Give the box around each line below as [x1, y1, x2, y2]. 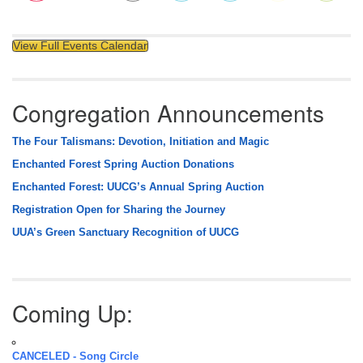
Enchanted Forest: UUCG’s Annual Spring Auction [12, 181, 264, 193]
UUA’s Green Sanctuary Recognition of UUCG [12, 226, 239, 238]
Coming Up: [12, 296, 133, 329]
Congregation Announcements [12, 96, 324, 129]
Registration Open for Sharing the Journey [12, 203, 225, 216]
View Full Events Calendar [13, 38, 147, 52]
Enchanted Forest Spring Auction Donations [12, 158, 234, 170]
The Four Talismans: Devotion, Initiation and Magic [12, 135, 269, 147]
